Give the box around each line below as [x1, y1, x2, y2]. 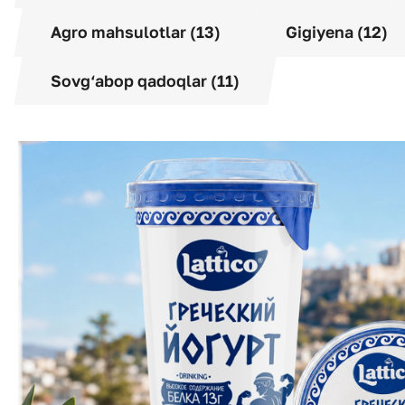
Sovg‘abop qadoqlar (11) [51, 71, 240, 90]
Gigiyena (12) [286, 23, 388, 42]
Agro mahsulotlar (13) [51, 23, 221, 42]
